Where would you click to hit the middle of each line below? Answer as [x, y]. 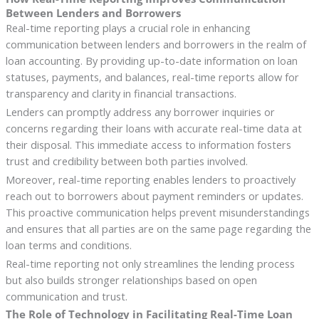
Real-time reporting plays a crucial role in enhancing [128, 27]
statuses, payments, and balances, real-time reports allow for [152, 77]
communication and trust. [66, 296]
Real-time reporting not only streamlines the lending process [150, 263]
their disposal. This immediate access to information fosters [148, 144]
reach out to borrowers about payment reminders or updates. [154, 195]
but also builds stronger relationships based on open [131, 279]
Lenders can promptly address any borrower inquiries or [140, 111]
